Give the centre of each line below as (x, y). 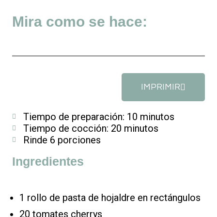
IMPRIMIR (161, 87)
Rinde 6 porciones (62, 140)
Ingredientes (48, 161)
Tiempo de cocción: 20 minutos (91, 128)
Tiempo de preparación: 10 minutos (99, 117)
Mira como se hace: (80, 22)
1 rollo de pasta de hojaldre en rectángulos (111, 198)
